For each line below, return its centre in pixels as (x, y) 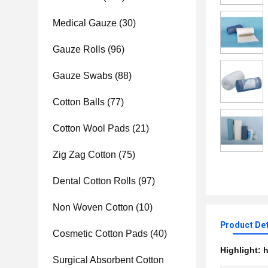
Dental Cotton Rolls (94, 181)
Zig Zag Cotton (84, 155)
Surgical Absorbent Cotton (108, 260)
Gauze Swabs (83, 76)
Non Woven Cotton (93, 207)
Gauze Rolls (79, 49)
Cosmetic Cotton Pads (100, 234)
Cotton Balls (79, 102)
